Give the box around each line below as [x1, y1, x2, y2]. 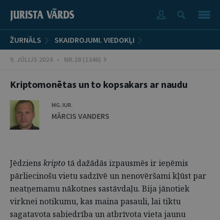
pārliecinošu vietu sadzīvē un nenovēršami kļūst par [10, 170, 206, 181]
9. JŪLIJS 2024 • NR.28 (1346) [10, 55, 101, 64]
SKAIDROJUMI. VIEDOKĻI [55, 35, 135, 45]
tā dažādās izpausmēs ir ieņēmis [65, 158, 188, 168]
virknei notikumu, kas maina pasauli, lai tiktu [10, 196, 181, 207]
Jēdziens [10, 158, 43, 168]
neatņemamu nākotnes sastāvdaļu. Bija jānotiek [10, 183, 190, 194]
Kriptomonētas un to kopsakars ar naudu [10, 78, 188, 90]
